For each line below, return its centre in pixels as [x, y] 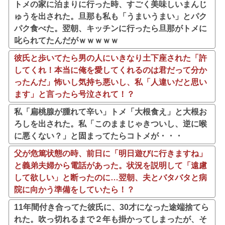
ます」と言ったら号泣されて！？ [74, 94]
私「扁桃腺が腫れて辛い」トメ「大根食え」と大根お [110, 111]
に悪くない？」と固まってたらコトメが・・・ [98, 136]
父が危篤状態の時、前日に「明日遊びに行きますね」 [110, 153]
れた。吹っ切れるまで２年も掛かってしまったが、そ [110, 219]
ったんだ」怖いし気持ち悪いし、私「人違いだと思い [110, 82]
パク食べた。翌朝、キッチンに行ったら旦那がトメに [110, 28]
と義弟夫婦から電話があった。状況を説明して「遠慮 [110, 165]
